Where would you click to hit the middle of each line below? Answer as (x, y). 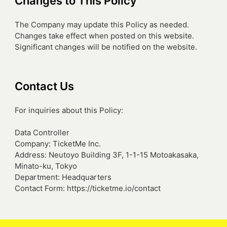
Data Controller (42, 133)
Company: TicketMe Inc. (58, 144)
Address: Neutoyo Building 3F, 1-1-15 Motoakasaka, (107, 155)
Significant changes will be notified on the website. (106, 47)
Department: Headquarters (63, 177)
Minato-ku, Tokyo (46, 166)
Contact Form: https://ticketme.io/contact (88, 188)
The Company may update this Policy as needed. (102, 25)
